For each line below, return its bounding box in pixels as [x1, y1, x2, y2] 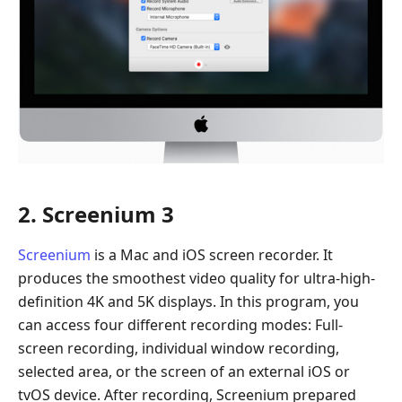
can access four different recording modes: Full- [18, 315, 343, 336]
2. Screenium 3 [18, 199, 174, 230]
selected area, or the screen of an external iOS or [18, 362, 350, 382]
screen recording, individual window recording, [18, 338, 339, 359]
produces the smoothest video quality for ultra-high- [18, 268, 375, 289]
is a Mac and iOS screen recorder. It [91, 245, 333, 266]
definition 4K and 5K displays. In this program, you [18, 292, 359, 312]
